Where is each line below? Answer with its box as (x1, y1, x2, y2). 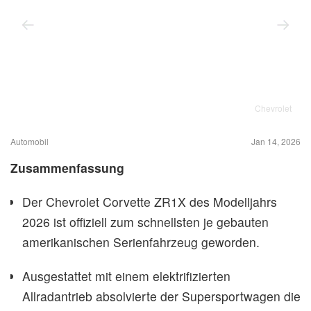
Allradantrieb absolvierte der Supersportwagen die (22, 287, 301, 305)
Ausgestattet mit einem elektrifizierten (22, 267, 230, 285)
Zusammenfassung (10, 159, 124, 177)
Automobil (10, 135, 49, 148)
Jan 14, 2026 (251, 135, 301, 148)
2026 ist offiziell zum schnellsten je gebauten (22, 213, 269, 231)
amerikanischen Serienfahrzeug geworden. (22, 233, 260, 251)
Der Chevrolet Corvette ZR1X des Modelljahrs (22, 193, 277, 211)
